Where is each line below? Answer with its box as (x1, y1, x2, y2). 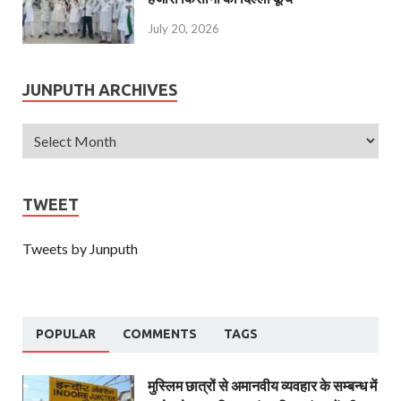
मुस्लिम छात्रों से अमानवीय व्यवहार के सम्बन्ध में (148, 376, 377, 394)
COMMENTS (123, 326, 197, 341)
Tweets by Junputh (22, 239, 138, 257)
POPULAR (36, 326, 96, 341)
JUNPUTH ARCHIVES (22, 80, 177, 98)
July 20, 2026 (148, 21, 219, 37)
